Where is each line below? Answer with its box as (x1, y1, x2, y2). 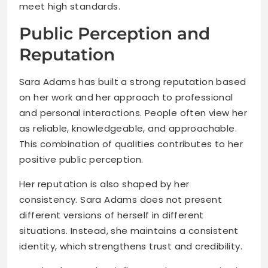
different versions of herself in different (19, 209, 204, 222)
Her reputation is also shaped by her (19, 178, 190, 191)
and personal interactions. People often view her (19, 106, 248, 120)
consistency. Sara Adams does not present (19, 193, 222, 206)
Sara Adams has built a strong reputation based (19, 75, 246, 89)
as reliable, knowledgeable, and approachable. (19, 122, 237, 135)
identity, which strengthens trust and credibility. (19, 240, 242, 253)
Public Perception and (19, 23, 210, 44)
